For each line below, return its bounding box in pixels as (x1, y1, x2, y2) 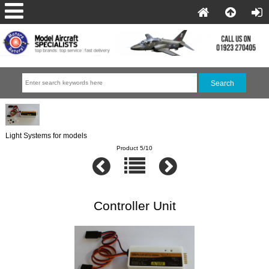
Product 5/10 (116, 144, 153, 151)
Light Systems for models (5, 131, 88, 139)
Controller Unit (93, 199, 176, 213)
